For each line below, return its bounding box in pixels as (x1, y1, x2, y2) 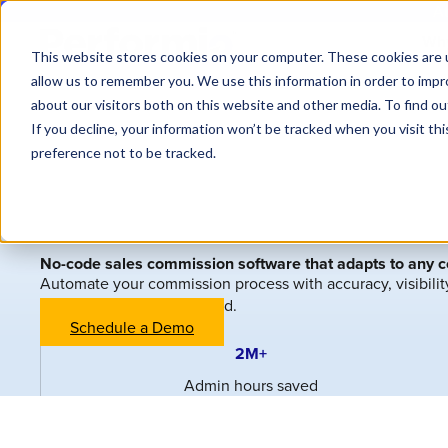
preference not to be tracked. (30, 143, 216, 161)
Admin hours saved (183, 374, 318, 396)
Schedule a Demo (70, 316, 194, 338)
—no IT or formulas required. (40, 294, 237, 316)
